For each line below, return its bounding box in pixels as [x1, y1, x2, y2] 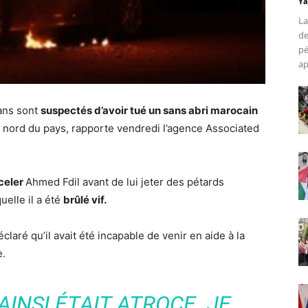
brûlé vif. [63, 193, 107, 207]
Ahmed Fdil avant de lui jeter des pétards [25, 175, 224, 189]
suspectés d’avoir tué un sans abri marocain [41, 104, 258, 118]
